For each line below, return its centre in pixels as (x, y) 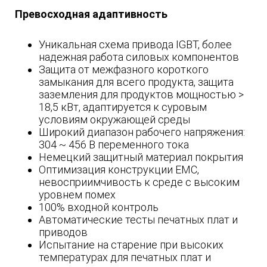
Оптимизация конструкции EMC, (119, 170)
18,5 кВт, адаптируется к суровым (123, 107)
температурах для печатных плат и (125, 257)
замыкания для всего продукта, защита (136, 82)
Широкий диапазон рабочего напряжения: (142, 132)
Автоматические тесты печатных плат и (138, 220)
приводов (63, 232)
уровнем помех (77, 195)
